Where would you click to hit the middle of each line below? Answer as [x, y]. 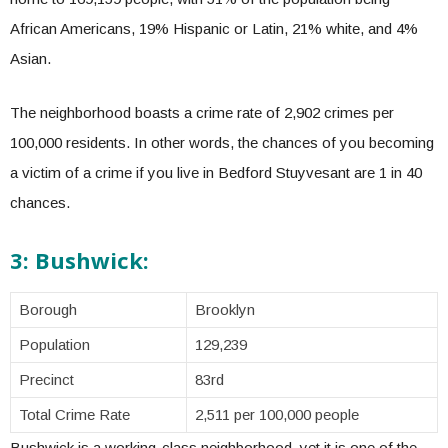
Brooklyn [225, 309]
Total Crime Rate [74, 414]
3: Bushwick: [79, 260]
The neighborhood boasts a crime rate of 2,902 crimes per [202, 112]
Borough [48, 309]
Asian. [32, 58]
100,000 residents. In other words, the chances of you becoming [222, 142]
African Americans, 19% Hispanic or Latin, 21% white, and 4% [214, 28]
